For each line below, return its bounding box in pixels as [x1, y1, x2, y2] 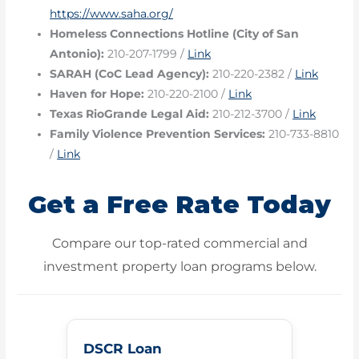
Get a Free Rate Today [28, 188, 331, 220]
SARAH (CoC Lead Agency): [50, 67, 210, 80]
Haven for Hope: [50, 87, 145, 100]
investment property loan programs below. [42, 258, 317, 274]
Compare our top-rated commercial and [51, 235, 308, 251]
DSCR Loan [83, 339, 162, 357]
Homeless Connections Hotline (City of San [50, 26, 300, 40]
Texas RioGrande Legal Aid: [50, 107, 210, 120]
